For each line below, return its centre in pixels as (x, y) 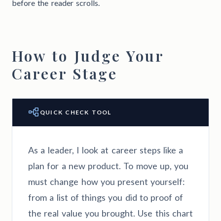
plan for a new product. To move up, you (108, 166)
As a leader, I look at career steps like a (106, 150)
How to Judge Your (88, 55)
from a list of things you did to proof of (106, 197)
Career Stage (65, 73)
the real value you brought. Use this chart (110, 213)
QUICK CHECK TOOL (76, 112)
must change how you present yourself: (107, 181)
